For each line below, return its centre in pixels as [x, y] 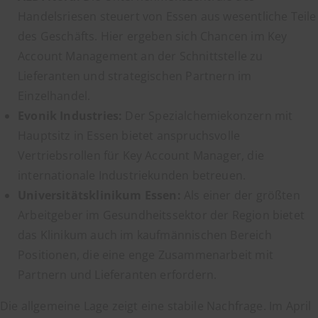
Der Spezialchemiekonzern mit [208, 116]
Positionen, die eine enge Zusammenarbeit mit [146, 255]
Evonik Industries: [70, 116]
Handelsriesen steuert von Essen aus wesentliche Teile [167, 16]
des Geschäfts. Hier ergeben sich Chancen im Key [153, 36]
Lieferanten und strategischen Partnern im [135, 76]
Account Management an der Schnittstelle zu [141, 56]
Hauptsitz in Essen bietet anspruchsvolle [129, 136]
